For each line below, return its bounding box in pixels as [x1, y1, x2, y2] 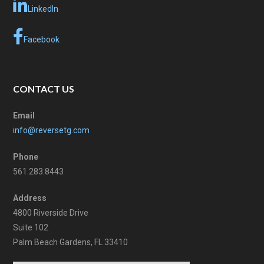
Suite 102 [13, 223, 49, 233]
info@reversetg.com [13, 126, 90, 136]
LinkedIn [28, 4, 59, 14]
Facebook [24, 34, 60, 44]
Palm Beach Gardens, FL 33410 [13, 237, 128, 247]
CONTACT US [13, 82, 75, 94]
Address [13, 193, 47, 203]
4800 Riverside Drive [13, 208, 89, 218]
